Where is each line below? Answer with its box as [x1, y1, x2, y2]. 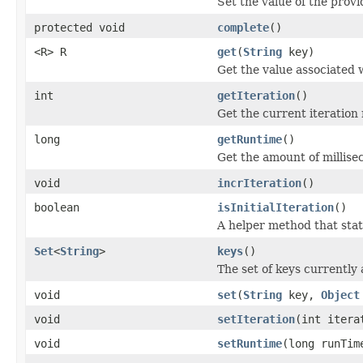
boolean [34, 200, 79, 214]
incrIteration [217, 176, 301, 190]
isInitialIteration [217, 200, 334, 214]
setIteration [217, 312, 295, 326]
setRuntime [217, 336, 282, 350]
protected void [34, 20, 125, 34]
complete [217, 20, 269, 34]
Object [321, 288, 360, 301]
